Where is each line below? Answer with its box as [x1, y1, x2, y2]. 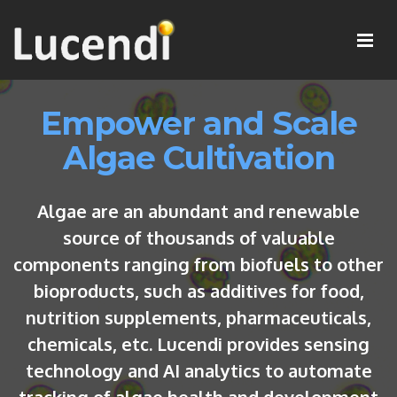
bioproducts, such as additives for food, [33, 279, 364, 302]
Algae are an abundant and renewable [37, 199, 360, 222]
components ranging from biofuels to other [13, 253, 384, 276]
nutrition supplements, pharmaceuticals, [26, 306, 371, 329]
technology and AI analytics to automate [25, 359, 372, 382]
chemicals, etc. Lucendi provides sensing [27, 332, 370, 355]
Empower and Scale [40, 104, 357, 143]
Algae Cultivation [62, 138, 335, 177]
